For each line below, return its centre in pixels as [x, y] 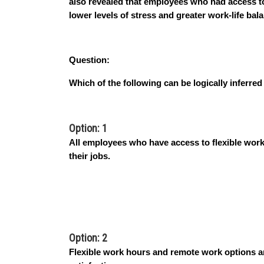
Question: [89, 60]
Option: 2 [88, 238]
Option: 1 [88, 128]
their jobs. [90, 156]
